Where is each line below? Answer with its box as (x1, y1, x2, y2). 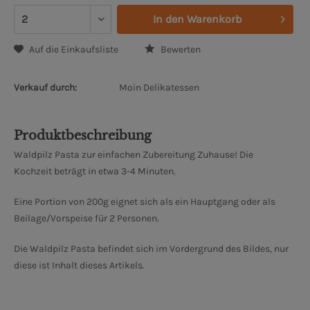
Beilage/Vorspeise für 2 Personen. (14, 212, 159, 225)
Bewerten (158, 44, 201, 56)
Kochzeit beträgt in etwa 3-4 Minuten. (14, 165, 176, 178)
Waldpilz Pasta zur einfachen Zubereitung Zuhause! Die (14, 149, 253, 161)
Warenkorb (186, 12, 241, 26)
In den (152, 12, 184, 26)
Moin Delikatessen (119, 82, 200, 94)
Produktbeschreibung (14, 128, 152, 144)
